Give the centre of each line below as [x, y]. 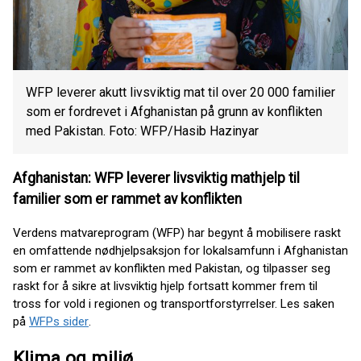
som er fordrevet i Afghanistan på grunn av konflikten [174, 111]
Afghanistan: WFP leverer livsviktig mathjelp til [156, 178]
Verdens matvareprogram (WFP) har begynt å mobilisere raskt [177, 232]
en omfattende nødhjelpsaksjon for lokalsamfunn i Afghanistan [180, 250]
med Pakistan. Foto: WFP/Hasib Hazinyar [142, 131]
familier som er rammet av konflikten [131, 199]
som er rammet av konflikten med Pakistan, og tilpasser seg [172, 268]
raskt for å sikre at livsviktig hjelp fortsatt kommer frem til [165, 286]
